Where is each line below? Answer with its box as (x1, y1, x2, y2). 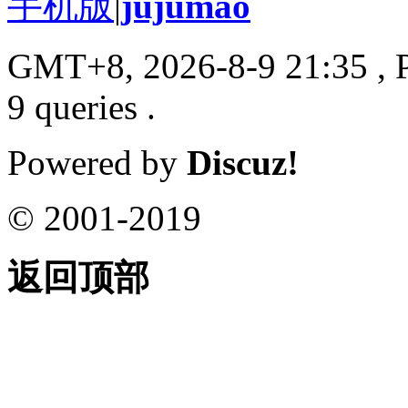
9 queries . (7, 87, 156, 127)
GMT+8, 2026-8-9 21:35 (7, 46, 368, 86)
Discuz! (187, 142, 299, 182)
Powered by (7, 142, 187, 182)
